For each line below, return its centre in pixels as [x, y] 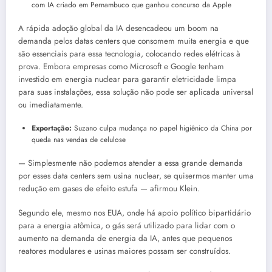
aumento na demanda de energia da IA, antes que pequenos [125, 239]
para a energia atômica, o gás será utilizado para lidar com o [127, 226]
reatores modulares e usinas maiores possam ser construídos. [124, 251]
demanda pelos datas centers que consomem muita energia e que [134, 41]
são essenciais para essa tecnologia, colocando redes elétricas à [129, 53]
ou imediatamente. [51, 104]
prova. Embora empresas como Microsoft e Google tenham [121, 66]
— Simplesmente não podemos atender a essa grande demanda [131, 163]
